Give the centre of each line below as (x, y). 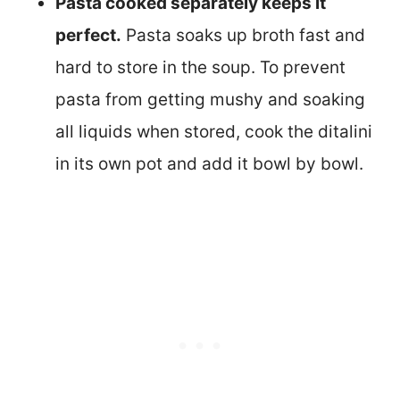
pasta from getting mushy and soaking (210, 99)
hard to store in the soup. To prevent (200, 67)
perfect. (88, 35)
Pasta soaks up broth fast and (243, 35)
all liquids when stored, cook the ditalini (214, 131)
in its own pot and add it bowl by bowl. (209, 163)
